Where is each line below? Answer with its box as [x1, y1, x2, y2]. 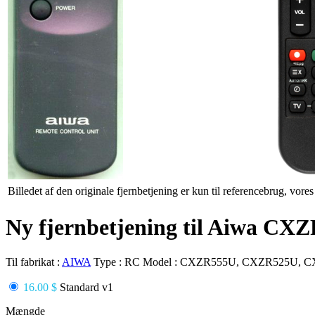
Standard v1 [57, 281, 113, 293]
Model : [143, 255, 180, 268]
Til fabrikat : [6, 255, 62, 268]
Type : [94, 255, 124, 268]
